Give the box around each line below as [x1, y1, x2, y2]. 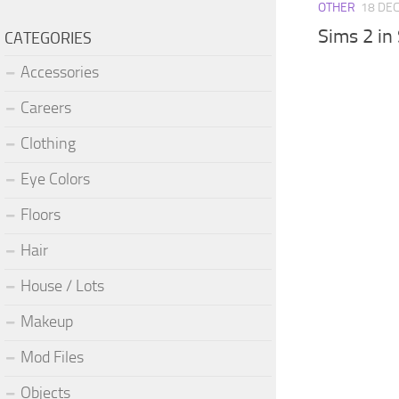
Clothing [20, 133, 76, 153]
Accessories [20, 61, 99, 82]
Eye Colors [20, 168, 90, 189]
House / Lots [20, 275, 104, 296]
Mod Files [20, 346, 84, 367]
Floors [20, 204, 61, 224]
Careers [20, 97, 71, 118]
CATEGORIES [4, 28, 92, 48]
